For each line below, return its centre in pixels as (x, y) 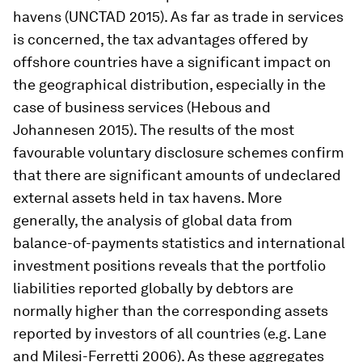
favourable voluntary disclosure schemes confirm (179, 152)
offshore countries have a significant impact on (172, 62)
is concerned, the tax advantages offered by (160, 39)
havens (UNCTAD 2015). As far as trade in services (178, 17)
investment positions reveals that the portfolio (169, 265)
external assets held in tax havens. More (147, 198)
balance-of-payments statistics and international (179, 243)
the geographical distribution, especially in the (169, 84)
